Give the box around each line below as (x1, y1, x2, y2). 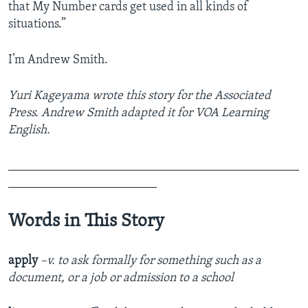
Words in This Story (8, 212, 164, 232)
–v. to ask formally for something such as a (41, 254, 261, 268)
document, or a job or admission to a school (8, 272, 234, 285)
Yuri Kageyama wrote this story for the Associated (8, 89, 271, 103)
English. (8, 124, 50, 137)
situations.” (8, 18, 66, 32)
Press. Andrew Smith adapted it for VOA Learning (8, 107, 269, 120)
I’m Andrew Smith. (8, 54, 108, 67)
